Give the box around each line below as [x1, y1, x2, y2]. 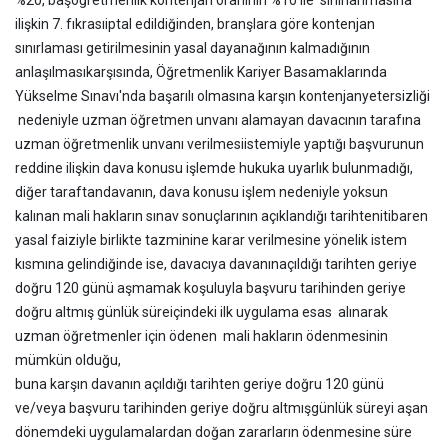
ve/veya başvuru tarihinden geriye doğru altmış [15, 400, 311, 416]
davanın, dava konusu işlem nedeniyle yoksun [103, 184, 388, 200]
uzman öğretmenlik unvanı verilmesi [15, 136, 244, 152]
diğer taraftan [15, 184, 103, 200]
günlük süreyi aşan [311, 400, 428, 416]
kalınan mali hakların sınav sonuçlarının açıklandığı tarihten [15, 208, 380, 224]
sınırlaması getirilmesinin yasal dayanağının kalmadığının [15, 40, 370, 56]
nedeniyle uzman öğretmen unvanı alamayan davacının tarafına [15, 112, 421, 128]
